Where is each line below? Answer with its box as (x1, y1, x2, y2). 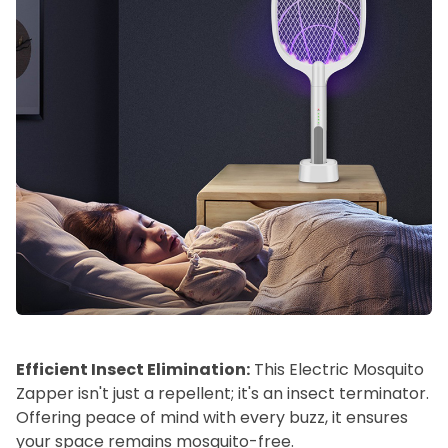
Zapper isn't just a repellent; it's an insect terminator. (16, 382, 429, 406)
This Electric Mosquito (250, 358, 424, 382)
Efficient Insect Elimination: (16, 358, 250, 382)
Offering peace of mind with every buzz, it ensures (16, 406, 408, 430)
